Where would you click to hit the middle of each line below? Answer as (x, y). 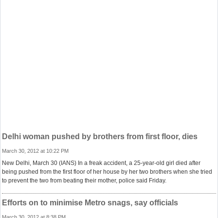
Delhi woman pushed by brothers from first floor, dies (100, 136)
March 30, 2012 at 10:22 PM (35, 151)
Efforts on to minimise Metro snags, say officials (90, 203)
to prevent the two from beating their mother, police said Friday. (84, 181)
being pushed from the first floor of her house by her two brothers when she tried (107, 172)
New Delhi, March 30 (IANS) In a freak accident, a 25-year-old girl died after (101, 163)
